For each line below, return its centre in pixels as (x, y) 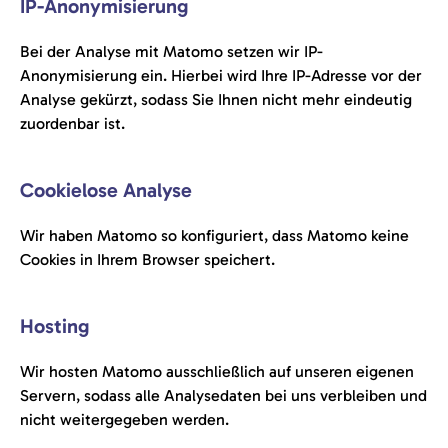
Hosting (55, 326)
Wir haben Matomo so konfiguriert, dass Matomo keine (214, 235)
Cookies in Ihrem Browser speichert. (147, 259)
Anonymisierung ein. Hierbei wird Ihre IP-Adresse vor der (221, 75)
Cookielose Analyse (106, 190)
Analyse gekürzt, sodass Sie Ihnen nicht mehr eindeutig (216, 99)
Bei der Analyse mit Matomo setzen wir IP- (171, 51)
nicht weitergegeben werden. (124, 419)
